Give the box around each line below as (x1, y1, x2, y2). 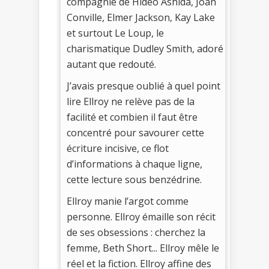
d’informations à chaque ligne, (67, 157, 202, 171)
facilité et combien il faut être (67, 110, 198, 124)
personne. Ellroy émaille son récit (67, 210, 216, 223)
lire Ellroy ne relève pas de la (67, 94, 195, 108)
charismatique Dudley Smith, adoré (67, 41, 223, 55)
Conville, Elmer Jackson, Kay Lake (67, 10, 215, 24)
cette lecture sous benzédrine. (67, 172, 202, 186)
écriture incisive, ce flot (67, 141, 169, 155)
